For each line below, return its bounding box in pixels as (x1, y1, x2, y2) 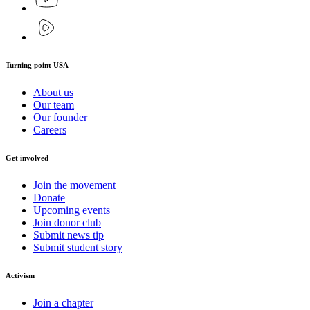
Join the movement (33, 179, 116, 192)
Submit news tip (33, 229, 104, 241)
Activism (6, 271, 35, 280)
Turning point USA (6, 61, 69, 70)
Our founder (33, 111, 87, 124)
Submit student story (33, 241, 122, 254)
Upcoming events (33, 204, 110, 217)
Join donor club (33, 217, 101, 229)
